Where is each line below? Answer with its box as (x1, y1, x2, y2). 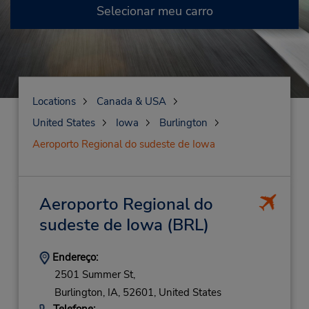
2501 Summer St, (54, 268, 135, 282)
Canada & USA (96, 94, 166, 108)
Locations (32, 94, 76, 108)
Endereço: (49, 250, 98, 264)
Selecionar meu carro (96, 3, 213, 19)
